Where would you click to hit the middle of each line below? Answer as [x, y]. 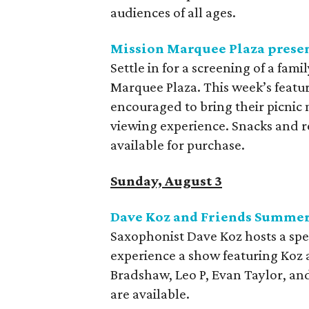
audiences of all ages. [173, 12]
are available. [150, 294]
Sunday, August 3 [166, 181]
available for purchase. [178, 145]
